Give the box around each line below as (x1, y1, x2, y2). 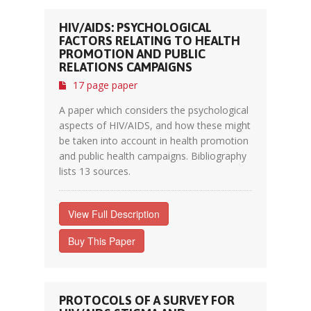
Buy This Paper (68, 234, 135, 248)
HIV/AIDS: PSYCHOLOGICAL (59, 20, 212, 35)
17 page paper (73, 78, 137, 92)
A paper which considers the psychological (59, 103, 249, 117)
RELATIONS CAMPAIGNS (59, 60, 192, 74)
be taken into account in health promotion (59, 134, 249, 147)
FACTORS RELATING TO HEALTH (59, 33, 240, 48)
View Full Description (68, 207, 160, 221)
